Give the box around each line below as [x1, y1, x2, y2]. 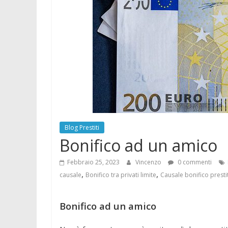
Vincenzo [135, 158, 163, 166]
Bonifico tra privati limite [85, 170, 156, 179]
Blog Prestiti [65, 123, 99, 132]
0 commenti [176, 158, 212, 166]
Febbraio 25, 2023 [67, 158, 120, 166]
